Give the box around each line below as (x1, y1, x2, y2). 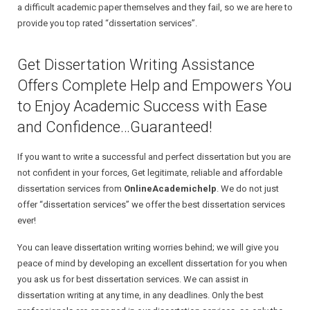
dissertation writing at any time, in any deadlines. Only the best (17, 290, 264, 300)
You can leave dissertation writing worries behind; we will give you (17, 242, 279, 253)
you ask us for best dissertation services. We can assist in (17, 274, 248, 284)
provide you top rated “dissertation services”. (17, 18, 197, 28)
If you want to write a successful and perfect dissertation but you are (17, 152, 291, 162)
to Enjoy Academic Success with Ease (17, 98, 267, 115)
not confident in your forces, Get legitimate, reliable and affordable (17, 167, 282, 178)
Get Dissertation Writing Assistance (17, 56, 255, 73)
